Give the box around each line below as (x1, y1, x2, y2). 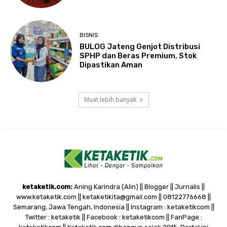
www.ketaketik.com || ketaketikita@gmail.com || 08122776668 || (16, 193, 211, 201)
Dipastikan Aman (80, 60, 143, 70)
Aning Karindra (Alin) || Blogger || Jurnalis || (72, 182, 205, 191)
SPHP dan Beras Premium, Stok (80, 51, 197, 61)
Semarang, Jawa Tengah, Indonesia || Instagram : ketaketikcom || (13, 203, 214, 211)
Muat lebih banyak (84, 95, 136, 104)
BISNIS (80, 32, 98, 39)
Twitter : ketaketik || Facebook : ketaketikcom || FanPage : (25, 213, 202, 221)
